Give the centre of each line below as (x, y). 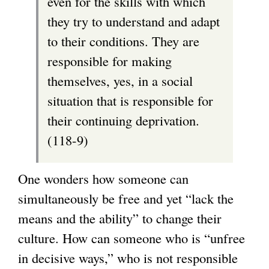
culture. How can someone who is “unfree (131, 238)
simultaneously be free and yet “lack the (126, 198)
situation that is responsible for (130, 100)
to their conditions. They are (123, 41)
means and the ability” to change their (120, 218)
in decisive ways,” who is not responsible (128, 258)
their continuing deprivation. (123, 120)
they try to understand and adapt (134, 21)
